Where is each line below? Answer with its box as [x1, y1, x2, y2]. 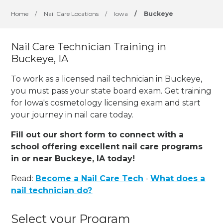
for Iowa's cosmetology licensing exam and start [11, 98, 201, 108]
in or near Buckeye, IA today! [11, 153, 135, 163]
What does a [150, 173, 206, 183]
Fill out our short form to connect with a [11, 129, 184, 139]
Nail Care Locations [44, 10, 99, 17]
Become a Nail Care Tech [35, 173, 144, 183]
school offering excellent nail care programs [11, 141, 203, 151]
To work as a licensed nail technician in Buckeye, [11, 74, 203, 84]
